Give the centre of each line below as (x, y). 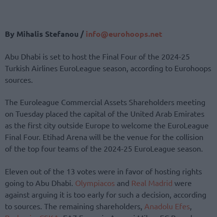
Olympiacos (95, 182)
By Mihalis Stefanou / (44, 33)
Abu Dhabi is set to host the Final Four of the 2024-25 (97, 56)
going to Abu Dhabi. (40, 182)
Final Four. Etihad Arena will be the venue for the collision (104, 137)
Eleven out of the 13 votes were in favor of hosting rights (103, 171)
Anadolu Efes (167, 206)
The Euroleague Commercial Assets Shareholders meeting (105, 102)
